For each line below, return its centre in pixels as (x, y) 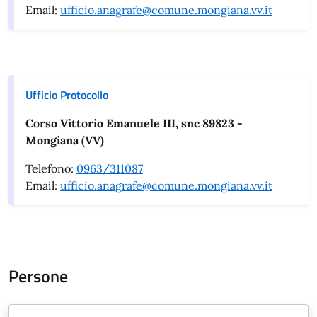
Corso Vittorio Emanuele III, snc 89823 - (134, 123)
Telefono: (51, 168)
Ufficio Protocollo (67, 95)
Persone (38, 276)
